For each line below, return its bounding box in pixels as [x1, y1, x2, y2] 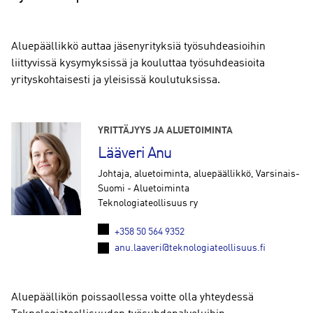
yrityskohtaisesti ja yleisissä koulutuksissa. [11, 75, 220, 86]
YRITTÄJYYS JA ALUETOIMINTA [98, 126, 233, 136]
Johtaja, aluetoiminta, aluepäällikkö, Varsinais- [98, 169, 300, 179]
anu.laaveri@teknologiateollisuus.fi [115, 243, 265, 253]
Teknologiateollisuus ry [98, 198, 198, 208]
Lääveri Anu [98, 146, 171, 161]
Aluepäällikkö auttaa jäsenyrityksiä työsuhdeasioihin [11, 41, 265, 52]
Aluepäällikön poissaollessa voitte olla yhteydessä [11, 292, 254, 303]
